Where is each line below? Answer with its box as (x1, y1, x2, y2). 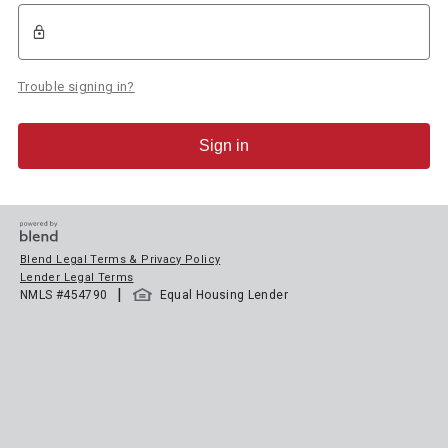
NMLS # (20, 288, 64, 303)
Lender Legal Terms (20, 271, 134, 285)
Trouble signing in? (17, 79, 135, 95)
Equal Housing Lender (159, 288, 288, 303)
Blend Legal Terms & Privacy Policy (20, 253, 221, 267)
